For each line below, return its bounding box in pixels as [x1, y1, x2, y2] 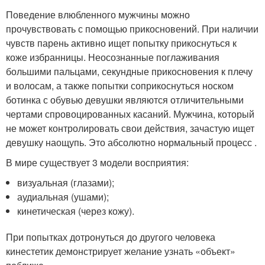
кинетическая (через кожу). [17, 204, 135, 218]
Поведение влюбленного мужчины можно [6, 8, 190, 21]
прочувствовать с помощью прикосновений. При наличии [6, 22, 258, 35]
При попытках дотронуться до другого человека [6, 230, 215, 244]
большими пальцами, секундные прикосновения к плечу [6, 64, 253, 78]
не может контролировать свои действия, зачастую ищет [6, 121, 254, 135]
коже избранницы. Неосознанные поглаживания [6, 50, 219, 64]
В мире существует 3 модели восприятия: [6, 156, 189, 169]
